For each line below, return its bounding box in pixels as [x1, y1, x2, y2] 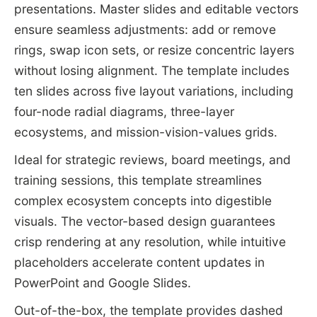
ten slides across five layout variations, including [13, 83, 294, 99]
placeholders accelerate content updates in [13, 255, 265, 270]
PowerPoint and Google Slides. [13, 275, 191, 291]
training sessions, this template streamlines [13, 173, 262, 188]
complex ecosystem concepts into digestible [13, 193, 272, 209]
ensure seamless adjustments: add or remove [13, 22, 276, 38]
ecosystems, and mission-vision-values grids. [13, 125, 277, 140]
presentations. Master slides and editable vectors [13, 1, 299, 17]
